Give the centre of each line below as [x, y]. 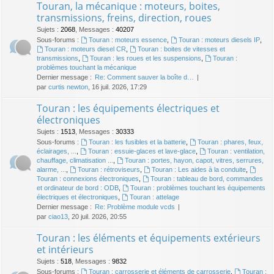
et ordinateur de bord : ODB [78, 188]
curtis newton [68, 87]
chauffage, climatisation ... [75, 161]
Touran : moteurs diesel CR [85, 49]
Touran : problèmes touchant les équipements [198, 188]
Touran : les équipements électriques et [128, 109]
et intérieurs [65, 250]
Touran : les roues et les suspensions [145, 58]
